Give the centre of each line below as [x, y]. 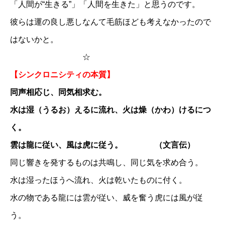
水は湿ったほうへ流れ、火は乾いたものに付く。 [98, 180]
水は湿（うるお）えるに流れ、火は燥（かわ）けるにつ [110, 109]
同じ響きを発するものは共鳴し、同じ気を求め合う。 [106, 162]
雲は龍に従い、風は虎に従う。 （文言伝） [102, 145]
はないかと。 [34, 39]
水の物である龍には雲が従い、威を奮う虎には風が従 [106, 197]
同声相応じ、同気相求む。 [58, 92]
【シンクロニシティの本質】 [62, 74]
